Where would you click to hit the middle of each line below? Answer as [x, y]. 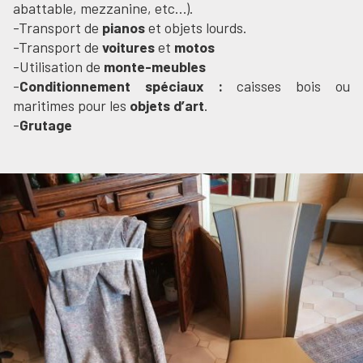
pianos [122, 28]
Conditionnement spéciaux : [121, 86]
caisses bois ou [286, 86]
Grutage [46, 125]
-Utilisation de [58, 66]
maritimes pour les [71, 105]
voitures [130, 47]
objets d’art [167, 105]
